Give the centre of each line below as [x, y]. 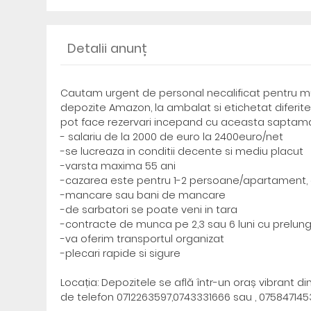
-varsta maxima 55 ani [118, 166]
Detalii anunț [108, 48]
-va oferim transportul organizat [143, 239]
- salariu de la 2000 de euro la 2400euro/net [172, 137]
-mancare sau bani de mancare [143, 195]
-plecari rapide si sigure [121, 253]
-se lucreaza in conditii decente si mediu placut [182, 151]
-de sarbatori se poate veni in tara [149, 210]
